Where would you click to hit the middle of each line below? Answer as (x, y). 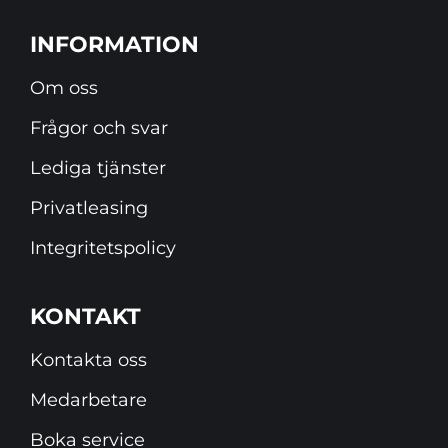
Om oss (64, 88)
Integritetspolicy (103, 248)
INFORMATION (114, 45)
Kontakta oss (88, 360)
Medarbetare (88, 400)
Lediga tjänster (98, 168)
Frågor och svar (99, 128)
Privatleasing (89, 208)
